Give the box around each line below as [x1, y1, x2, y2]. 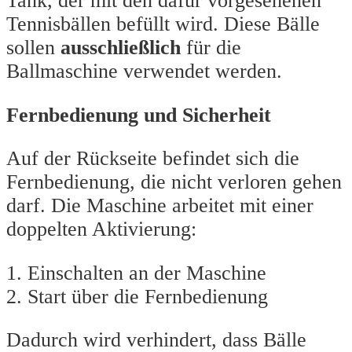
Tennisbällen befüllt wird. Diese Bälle [6, 12, 320, 35]
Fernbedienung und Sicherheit [6, 103, 271, 126]
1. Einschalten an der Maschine [6, 261, 266, 284]
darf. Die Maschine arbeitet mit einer [6, 194, 313, 218]
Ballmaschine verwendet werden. [6, 59, 282, 82]
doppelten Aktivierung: [6, 218, 196, 241]
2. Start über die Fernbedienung [6, 284, 268, 308]
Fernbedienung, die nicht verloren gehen [6, 170, 342, 194]
